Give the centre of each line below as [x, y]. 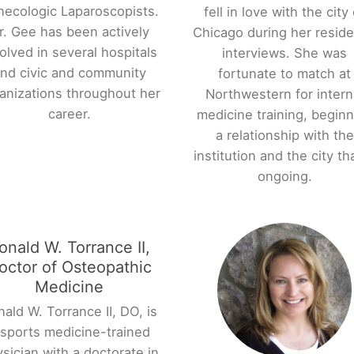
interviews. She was [285, 53]
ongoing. [284, 177]
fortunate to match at [285, 74]
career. [69, 114]
